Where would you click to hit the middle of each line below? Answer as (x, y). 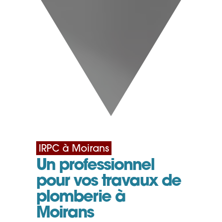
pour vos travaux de (109, 182)
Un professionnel (95, 166)
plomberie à (81, 198)
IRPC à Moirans (74, 150)
